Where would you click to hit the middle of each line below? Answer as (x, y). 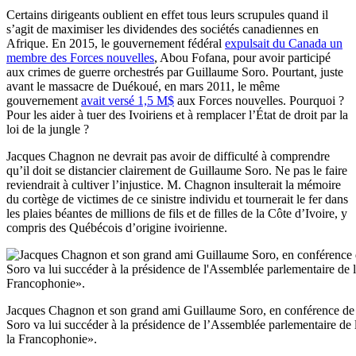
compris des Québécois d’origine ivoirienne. (117, 227)
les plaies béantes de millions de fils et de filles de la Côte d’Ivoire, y (177, 213)
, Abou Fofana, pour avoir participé (242, 57)
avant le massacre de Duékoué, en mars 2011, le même (143, 86)
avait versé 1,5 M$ (128, 100)
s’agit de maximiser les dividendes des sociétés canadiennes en (163, 29)
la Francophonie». (52, 339)
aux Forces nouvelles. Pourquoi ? (259, 100)
